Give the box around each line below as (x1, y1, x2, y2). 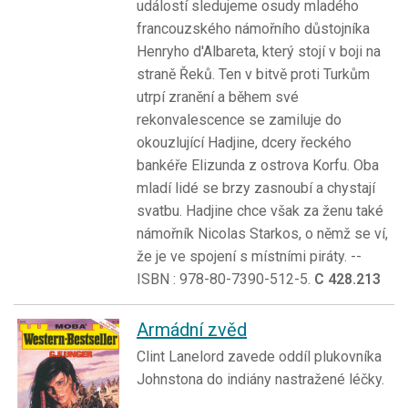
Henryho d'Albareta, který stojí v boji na (137, 43, 381, 61)
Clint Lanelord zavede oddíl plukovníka (137, 348, 382, 366)
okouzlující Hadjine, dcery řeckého (137, 134, 352, 152)
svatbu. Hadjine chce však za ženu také (137, 202, 383, 220)
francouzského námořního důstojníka (137, 20, 370, 38)
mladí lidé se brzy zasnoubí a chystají (137, 179, 375, 198)
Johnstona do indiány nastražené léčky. (137, 371, 384, 389)
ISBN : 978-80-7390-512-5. (137, 270, 314, 289)
